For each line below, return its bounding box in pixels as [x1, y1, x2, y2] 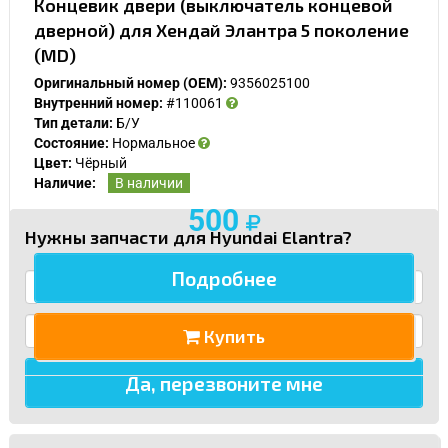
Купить [200, 324, 265, 347]
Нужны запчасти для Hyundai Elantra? [25, 226, 352, 249]
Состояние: [34, 134, 109, 151]
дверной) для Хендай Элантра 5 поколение [34, 18, 409, 41]
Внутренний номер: [34, 94, 163, 111]
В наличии [115, 174, 183, 191]
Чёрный [72, 154, 127, 171]
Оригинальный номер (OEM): [34, 74, 227, 91]
